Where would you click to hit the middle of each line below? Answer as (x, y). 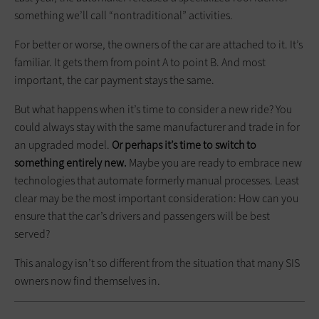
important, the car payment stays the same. (115, 80)
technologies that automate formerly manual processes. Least (157, 180)
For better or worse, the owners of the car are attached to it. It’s (158, 44)
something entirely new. (70, 162)
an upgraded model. (63, 145)
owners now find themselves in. (87, 281)
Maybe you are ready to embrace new (214, 162)
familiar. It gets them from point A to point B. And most (140, 62)
